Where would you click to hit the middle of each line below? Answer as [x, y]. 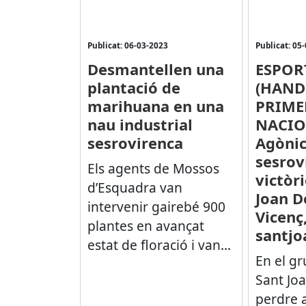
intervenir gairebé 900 [156, 206]
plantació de [134, 87]
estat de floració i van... [159, 245]
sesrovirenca [135, 142]
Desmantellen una [155, 69]
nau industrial [140, 124]
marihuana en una [155, 106]
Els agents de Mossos [153, 168]
